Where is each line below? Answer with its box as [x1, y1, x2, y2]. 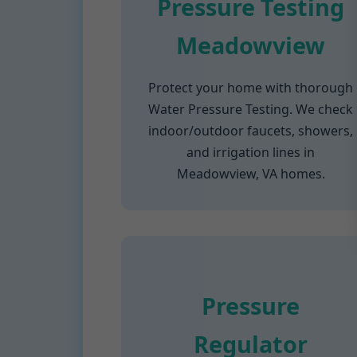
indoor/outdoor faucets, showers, [148, 122, 354, 139]
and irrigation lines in [186, 143, 316, 161]
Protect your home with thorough [148, 79, 354, 96]
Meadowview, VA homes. [176, 165, 325, 182]
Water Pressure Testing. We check [148, 100, 354, 118]
